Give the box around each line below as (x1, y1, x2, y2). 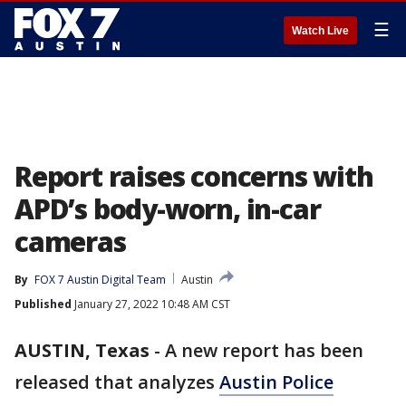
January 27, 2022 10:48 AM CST (72, 296, 230, 312)
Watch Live (292, 24, 349, 37)
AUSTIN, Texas (14, 338, 150, 362)
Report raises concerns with (14, 158, 373, 195)
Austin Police (219, 370, 333, 394)
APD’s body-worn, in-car (14, 190, 321, 227)
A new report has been (165, 338, 363, 362)
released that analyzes (14, 370, 219, 394)
